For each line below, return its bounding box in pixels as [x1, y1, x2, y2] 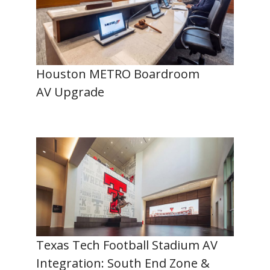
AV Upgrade [36, 84, 107, 100]
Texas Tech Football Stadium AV [36, 237, 218, 253]
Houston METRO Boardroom [36, 66, 199, 82]
